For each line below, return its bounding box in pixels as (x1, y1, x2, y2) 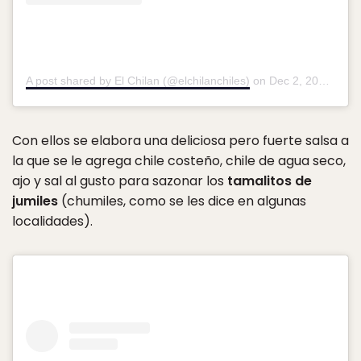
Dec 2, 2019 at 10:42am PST (269, 74, 318, 88)
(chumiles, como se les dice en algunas (58, 192, 306, 211)
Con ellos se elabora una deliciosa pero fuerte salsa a (12, 131, 349, 151)
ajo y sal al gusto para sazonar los (12, 172, 227, 191)
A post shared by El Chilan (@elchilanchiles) (26, 74, 250, 88)
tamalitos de (227, 172, 312, 191)
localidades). (12, 212, 93, 231)
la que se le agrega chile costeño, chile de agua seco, (12, 151, 346, 171)
